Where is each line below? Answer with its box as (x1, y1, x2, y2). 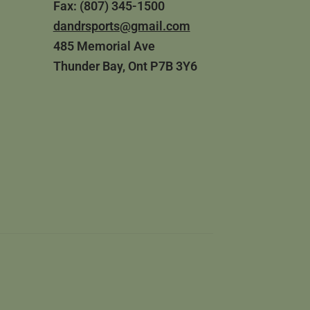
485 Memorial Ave (53, 39, 155, 54)
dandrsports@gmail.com (53, 19, 190, 34)
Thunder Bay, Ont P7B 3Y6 (53, 59, 197, 74)
